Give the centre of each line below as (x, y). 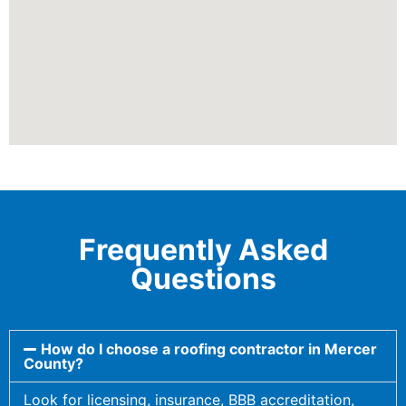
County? (53, 363)
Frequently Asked (203, 249)
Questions (203, 278)
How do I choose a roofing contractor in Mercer (209, 348)
